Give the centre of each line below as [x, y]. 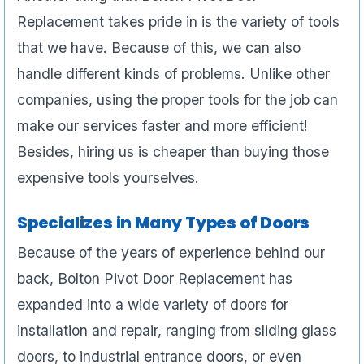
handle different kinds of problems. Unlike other [173, 74]
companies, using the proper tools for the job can [178, 100]
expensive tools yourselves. [108, 178]
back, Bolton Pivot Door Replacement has [155, 279]
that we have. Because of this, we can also [159, 48]
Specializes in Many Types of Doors [164, 223]
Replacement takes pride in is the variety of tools [178, 22]
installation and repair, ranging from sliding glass [177, 331]
